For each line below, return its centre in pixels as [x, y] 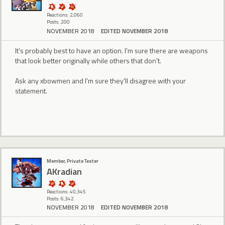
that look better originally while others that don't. [88, 60]
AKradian [64, 171]
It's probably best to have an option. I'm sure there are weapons [111, 50]
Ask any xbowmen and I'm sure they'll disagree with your [100, 80]
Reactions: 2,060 [65, 15]
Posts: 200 [58, 22]
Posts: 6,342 [60, 199]
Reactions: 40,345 [66, 192]
